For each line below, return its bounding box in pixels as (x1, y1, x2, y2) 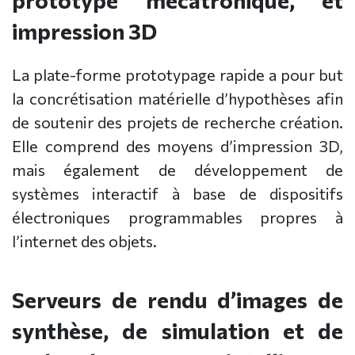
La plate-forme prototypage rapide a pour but (12, 65, 343, 85)
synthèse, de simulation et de (12, 317, 343, 345)
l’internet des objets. (12, 231, 157, 251)
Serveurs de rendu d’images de (12, 286, 343, 314)
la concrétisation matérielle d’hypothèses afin (12, 89, 343, 109)
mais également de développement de (12, 160, 343, 180)
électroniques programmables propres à (12, 208, 343, 227)
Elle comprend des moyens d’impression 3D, (12, 136, 343, 156)
